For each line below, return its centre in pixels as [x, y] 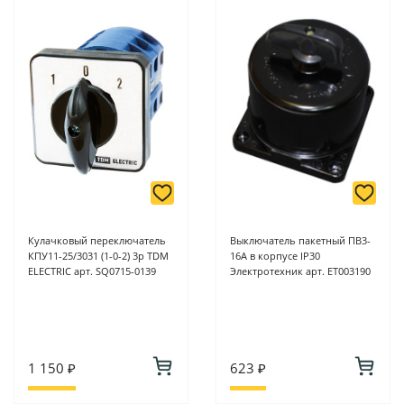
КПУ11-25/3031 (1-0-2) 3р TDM [98, 256]
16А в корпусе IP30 [275, 256]
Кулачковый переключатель [97, 241]
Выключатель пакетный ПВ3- [300, 241]
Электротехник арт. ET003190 [300, 271]
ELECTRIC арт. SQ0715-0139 [92, 271]
